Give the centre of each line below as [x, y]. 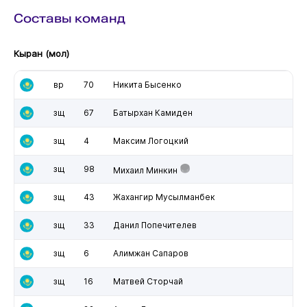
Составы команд [69, 18]
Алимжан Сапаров [150, 253]
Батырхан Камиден [152, 112]
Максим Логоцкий [150, 140]
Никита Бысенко [147, 84]
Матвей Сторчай [148, 281]
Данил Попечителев [155, 225]
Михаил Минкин [145, 170]
